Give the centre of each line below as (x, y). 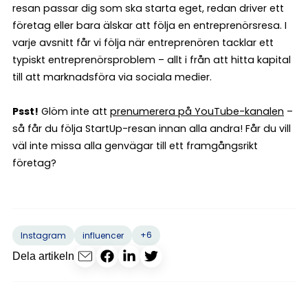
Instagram (43, 235)
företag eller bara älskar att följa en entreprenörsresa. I (150, 25)
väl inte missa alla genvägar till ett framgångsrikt (135, 145)
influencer (103, 235)
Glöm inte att (74, 111)
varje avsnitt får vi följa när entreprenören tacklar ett (143, 42)
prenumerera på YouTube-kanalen (197, 111)
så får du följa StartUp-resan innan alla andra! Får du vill (152, 128)
